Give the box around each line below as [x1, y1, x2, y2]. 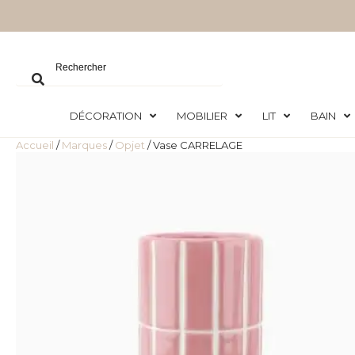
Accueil [16, 139, 54, 152]
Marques [62, 139, 107, 152]
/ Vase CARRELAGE [145, 139, 242, 152]
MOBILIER [176, 109, 227, 123]
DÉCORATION [69, 109, 142, 123]
